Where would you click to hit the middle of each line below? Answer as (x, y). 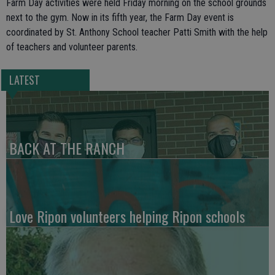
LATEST (24, 79)
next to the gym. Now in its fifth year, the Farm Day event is (120, 17)
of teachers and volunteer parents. (72, 47)
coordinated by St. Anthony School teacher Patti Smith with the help (137, 32)
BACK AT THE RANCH (67, 148)
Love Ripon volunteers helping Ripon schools (127, 216)
